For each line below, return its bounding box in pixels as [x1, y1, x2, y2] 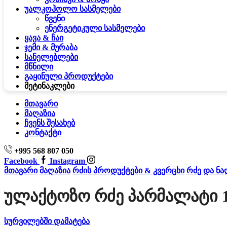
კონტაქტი [24, 128, 61, 137]
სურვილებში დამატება [4, 217, 90, 226]
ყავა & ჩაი [24, 33, 63, 43]
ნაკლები [42, 82, 74, 91]
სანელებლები [24, 53, 78, 62]
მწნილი [24, 62, 53, 71]
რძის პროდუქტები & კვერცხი [72, 166, 184, 175]
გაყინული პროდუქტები [24, 72, 113, 81]
